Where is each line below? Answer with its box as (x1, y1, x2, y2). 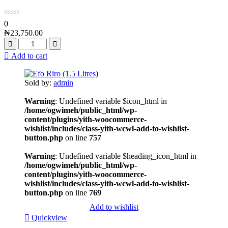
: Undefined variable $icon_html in (55, 96, 167, 105)
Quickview (32, 213, 67, 222)
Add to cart (11, 51, 47, 60)
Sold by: (24, 78, 53, 87)
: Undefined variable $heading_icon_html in (55, 151, 196, 160)
